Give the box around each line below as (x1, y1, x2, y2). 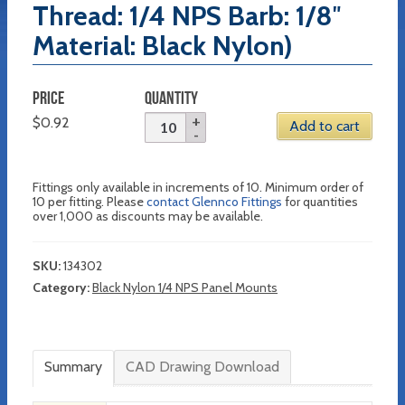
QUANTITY (145, 88, 199, 108)
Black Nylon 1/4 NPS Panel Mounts (92, 278, 278, 296)
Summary (44, 358, 102, 376)
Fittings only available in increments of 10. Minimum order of (33, 179, 363, 194)
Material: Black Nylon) (33, 29, 293, 63)
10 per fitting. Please (33, 193, 146, 209)
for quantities (282, 193, 358, 209)
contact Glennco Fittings (146, 193, 282, 209)
